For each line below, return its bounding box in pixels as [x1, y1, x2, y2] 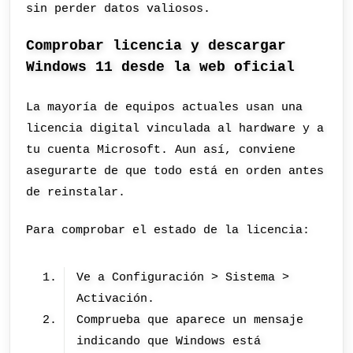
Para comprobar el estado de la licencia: [26, 222, 310, 237]
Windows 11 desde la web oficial [26, 59, 295, 76]
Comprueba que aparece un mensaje [76, 313, 304, 328]
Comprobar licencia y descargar [26, 38, 287, 54]
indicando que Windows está [76, 334, 262, 349]
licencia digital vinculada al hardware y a [26, 121, 325, 136]
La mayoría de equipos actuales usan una [26, 100, 303, 115]
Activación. [76, 292, 155, 307]
